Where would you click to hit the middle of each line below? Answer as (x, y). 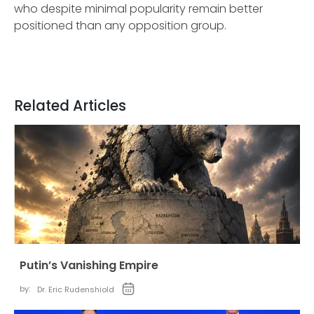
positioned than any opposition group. (120, 26)
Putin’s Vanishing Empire (89, 266)
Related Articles (70, 106)
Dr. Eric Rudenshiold (76, 290)
